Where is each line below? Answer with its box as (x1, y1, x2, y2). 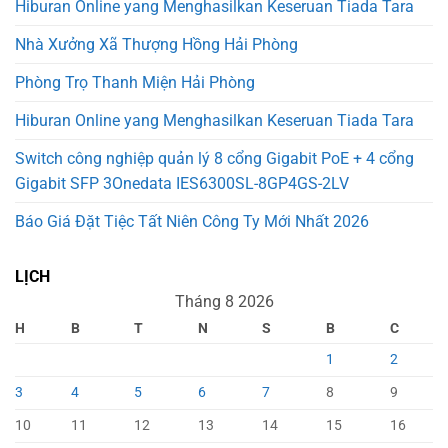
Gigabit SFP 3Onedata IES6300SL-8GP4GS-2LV (15, 174, 349, 194)
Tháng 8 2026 (174, 292, 274, 312)
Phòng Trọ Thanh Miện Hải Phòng (15, 73, 255, 93)
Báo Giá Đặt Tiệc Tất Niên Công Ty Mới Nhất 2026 (15, 212, 369, 232)
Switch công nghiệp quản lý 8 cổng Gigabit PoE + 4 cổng (15, 149, 414, 169)
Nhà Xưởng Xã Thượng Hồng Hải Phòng (15, 35, 298, 55)
